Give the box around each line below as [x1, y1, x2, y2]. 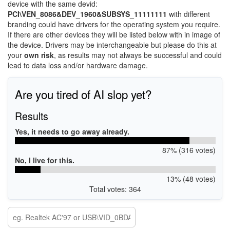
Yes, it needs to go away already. [14, 126, 129, 137]
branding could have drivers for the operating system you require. [8, 19, 220, 29]
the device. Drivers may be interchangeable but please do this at [8, 40, 217, 50]
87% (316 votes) [162, 144, 216, 155]
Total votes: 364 [89, 183, 141, 194]
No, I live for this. [14, 155, 74, 165]
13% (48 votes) [166, 173, 216, 184]
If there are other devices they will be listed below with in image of [8, 29, 220, 40]
